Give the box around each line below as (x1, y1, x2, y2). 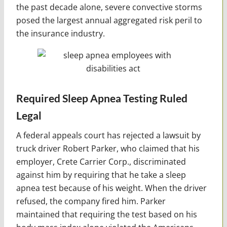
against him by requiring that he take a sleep (16, 169, 186, 180)
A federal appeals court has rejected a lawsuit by (16, 129, 201, 141)
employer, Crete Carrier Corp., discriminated (16, 156, 186, 167)
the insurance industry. (16, 27, 105, 39)
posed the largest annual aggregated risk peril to (16, 14, 202, 26)
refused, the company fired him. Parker (16, 195, 166, 207)
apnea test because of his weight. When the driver (16, 182, 207, 194)
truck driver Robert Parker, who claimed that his (16, 142, 200, 154)
